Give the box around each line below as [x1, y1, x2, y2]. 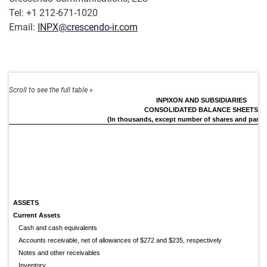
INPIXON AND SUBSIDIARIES [156, 97, 247, 104]
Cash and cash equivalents [18, 224, 98, 232]
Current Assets [13, 212, 60, 219]
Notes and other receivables [18, 249, 101, 257]
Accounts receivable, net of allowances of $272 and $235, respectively [18, 237, 222, 244]
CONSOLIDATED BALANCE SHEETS [144, 106, 258, 114]
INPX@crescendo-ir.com [38, 21, 138, 33]
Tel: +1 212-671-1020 [9, 7, 98, 19]
